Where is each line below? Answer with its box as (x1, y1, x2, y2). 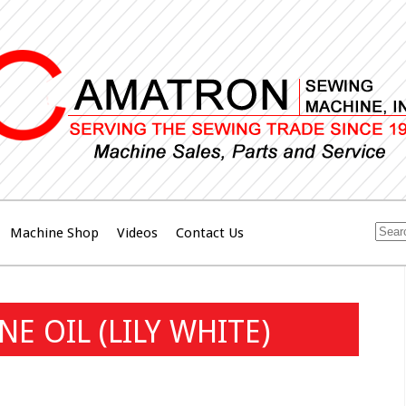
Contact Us (176, 225, 244, 242)
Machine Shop (10, 225, 99, 242)
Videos (117, 225, 158, 242)
